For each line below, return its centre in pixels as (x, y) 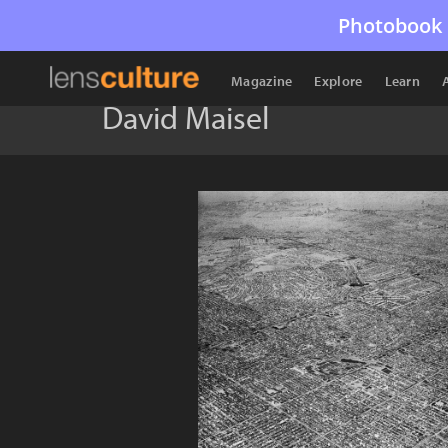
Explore (338, 81)
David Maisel (186, 117)
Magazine (262, 81)
